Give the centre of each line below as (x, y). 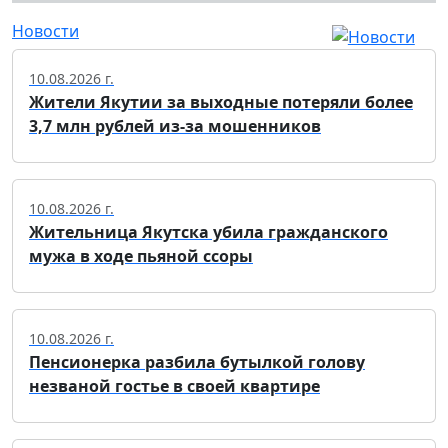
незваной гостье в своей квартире (174, 385)
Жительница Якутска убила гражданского (208, 231)
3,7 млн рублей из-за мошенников (175, 125)
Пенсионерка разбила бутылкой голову (197, 361)
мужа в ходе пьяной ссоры (141, 255)
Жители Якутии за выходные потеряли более (221, 101)
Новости (45, 31)
